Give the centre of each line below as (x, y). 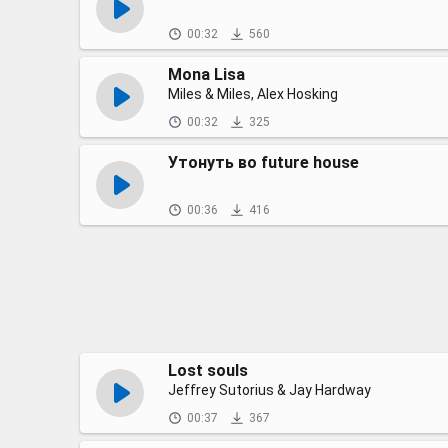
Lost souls (208, 370)
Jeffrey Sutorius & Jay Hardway (269, 390)
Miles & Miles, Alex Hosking (253, 94)
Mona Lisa (206, 74)
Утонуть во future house (263, 162)
